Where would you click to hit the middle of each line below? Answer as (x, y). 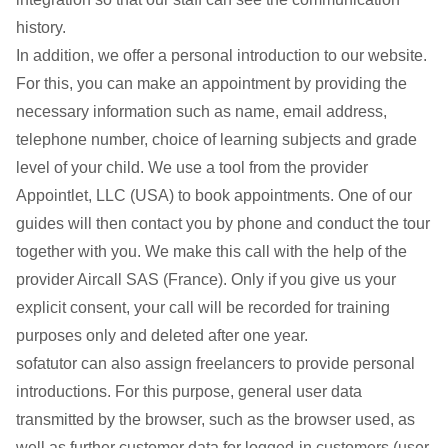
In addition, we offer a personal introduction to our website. (221, 55)
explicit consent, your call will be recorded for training (203, 307)
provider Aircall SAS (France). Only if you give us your (206, 279)
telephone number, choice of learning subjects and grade (216, 139)
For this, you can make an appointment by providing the (211, 83)
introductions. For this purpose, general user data (189, 391)
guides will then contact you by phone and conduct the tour (223, 223)
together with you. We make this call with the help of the (211, 251)
